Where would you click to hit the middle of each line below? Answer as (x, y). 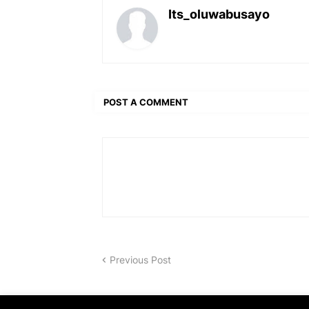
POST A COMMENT (146, 102)
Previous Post (140, 260)
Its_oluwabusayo (219, 14)
